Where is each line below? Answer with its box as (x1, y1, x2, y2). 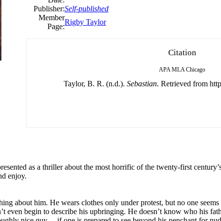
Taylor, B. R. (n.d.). (64, 79, 127, 88)
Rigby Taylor (65, 17, 106, 26)
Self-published (65, 4, 109, 13)
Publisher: (34, 4, 65, 13)
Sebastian (127, 79, 157, 88)
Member (38, 13, 65, 22)
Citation (168, 47, 196, 57)
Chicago (186, 66, 205, 73)
